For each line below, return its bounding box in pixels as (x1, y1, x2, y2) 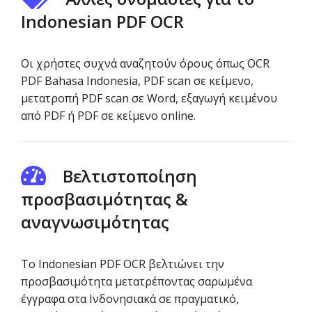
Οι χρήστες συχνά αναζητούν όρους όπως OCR (21, 56, 270, 71)
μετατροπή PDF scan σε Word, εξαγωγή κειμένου (21, 91, 277, 106)
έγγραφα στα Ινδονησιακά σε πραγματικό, (21, 291, 239, 306)
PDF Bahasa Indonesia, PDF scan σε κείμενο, (21, 73, 253, 88)
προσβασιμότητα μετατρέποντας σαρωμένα (21, 274, 252, 289)
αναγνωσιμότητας (21, 210, 169, 233)
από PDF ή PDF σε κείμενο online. (21, 108, 196, 123)
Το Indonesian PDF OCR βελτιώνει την (21, 256, 224, 272)
